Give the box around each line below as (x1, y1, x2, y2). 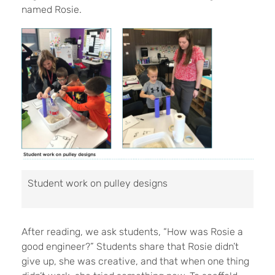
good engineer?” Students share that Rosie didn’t (21, 241, 239, 253)
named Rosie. (21, 4, 82, 16)
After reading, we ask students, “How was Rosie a (21, 226, 243, 238)
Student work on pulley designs (28, 177, 168, 190)
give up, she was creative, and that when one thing (21, 255, 249, 268)
